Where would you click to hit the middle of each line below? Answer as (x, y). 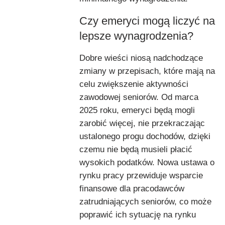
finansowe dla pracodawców (132, 188)
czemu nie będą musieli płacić (136, 149)
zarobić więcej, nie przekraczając (142, 123)
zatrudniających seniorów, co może (145, 201)
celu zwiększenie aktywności (134, 84)
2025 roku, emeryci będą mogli (137, 110)
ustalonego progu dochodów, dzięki (145, 136)
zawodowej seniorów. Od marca (139, 97)
